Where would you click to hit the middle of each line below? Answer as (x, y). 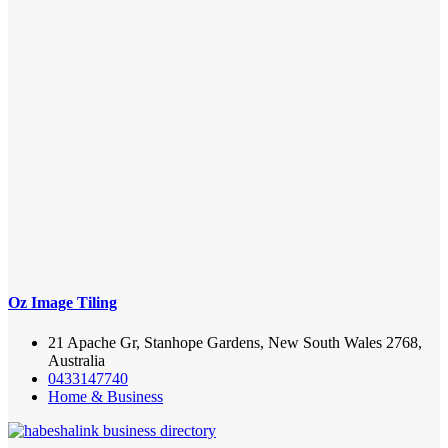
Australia (76, 360)
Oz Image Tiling (62, 303)
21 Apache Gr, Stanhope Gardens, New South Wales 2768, (235, 342)
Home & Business (105, 396)
